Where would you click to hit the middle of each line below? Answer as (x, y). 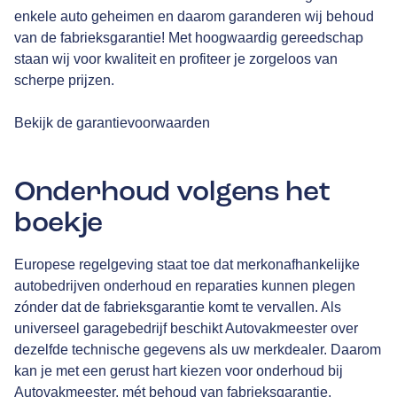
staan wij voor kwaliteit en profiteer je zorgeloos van (176, 59)
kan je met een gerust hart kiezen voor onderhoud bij (179, 370)
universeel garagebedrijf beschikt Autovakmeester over (186, 328)
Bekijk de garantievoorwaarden (112, 123)
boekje (59, 223)
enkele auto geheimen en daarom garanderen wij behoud (194, 17)
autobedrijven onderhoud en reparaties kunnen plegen (185, 285)
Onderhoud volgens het (172, 192)
